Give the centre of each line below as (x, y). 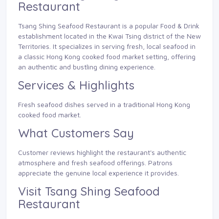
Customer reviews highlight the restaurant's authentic (102, 152)
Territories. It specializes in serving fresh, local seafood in (107, 46)
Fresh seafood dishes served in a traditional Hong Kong (104, 104)
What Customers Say (76, 133)
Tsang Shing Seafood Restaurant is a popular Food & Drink (109, 25)
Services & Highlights (76, 85)
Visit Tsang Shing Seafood (89, 191)
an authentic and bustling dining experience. (87, 66)
